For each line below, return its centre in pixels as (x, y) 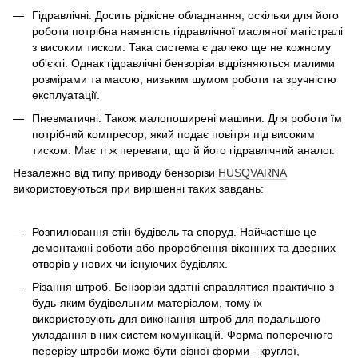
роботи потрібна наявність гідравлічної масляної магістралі (187, 32)
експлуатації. (66, 95)
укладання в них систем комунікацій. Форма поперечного (183, 334)
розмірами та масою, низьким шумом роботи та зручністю (184, 80)
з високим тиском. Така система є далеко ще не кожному (181, 48)
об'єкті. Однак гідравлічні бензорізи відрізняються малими (183, 64)
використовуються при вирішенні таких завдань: (138, 189)
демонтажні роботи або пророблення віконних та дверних (184, 248)
